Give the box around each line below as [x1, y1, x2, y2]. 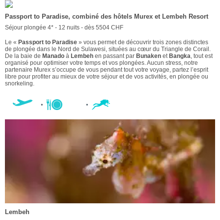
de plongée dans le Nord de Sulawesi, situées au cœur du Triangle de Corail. [5, 46, 211, 53]
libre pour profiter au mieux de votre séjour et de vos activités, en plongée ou [5, 73, 208, 81]
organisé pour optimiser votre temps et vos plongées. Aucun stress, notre [5, 59, 198, 67]
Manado [42, 53, 64, 60]
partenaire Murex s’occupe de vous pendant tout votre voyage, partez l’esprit [5, 66, 208, 74]
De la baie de [5, 53, 42, 60]
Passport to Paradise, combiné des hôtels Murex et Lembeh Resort [5, 13, 208, 21]
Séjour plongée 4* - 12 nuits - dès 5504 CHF [5, 24, 123, 31]
